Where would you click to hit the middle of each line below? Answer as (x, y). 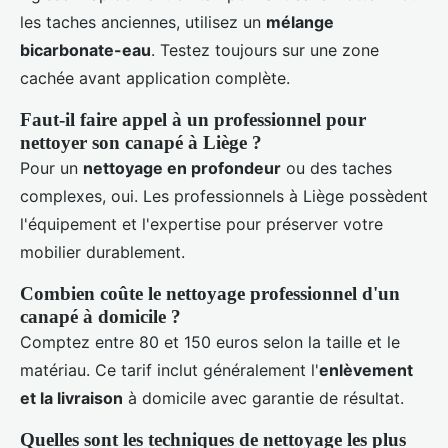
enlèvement (366, 370)
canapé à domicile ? (100, 317)
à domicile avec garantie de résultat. (263, 398)
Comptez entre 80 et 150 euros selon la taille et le (210, 342)
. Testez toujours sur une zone (265, 50)
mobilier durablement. (102, 252)
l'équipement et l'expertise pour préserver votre (201, 224)
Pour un (51, 168)
